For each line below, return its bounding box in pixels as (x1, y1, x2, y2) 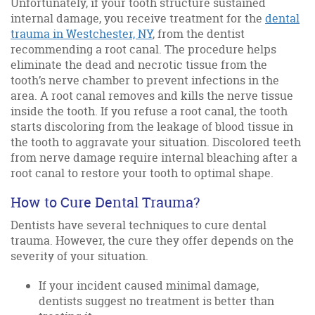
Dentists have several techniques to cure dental (11, 217, 266, 233)
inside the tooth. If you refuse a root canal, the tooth (11, 103, 288, 119)
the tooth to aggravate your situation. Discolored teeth (11, 134, 301, 150)
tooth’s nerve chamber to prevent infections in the (11, 72, 279, 88)
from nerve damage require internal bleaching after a (11, 149, 297, 165)
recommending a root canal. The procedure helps (11, 41, 276, 57)
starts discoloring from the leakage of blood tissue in (11, 118, 293, 134)
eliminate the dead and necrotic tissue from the (11, 56, 267, 72)
